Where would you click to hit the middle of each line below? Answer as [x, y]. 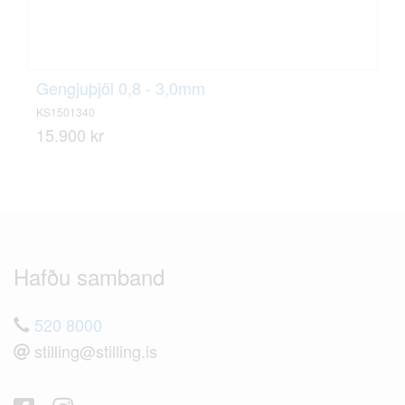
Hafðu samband [89, 276]
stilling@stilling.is [94, 351]
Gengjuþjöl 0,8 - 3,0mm [121, 88]
